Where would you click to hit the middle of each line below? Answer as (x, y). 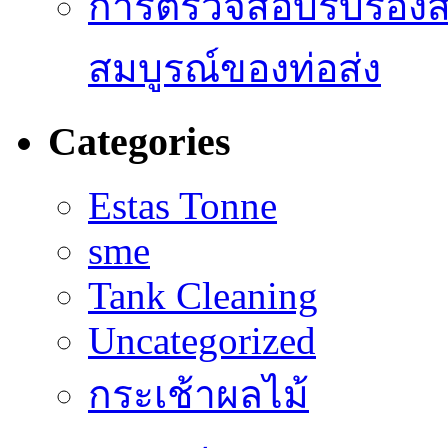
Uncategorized (202, 341)
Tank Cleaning (203, 296)
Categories (139, 141)
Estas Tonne (182, 206)
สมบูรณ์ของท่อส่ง (234, 68)
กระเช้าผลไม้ (198, 395)
